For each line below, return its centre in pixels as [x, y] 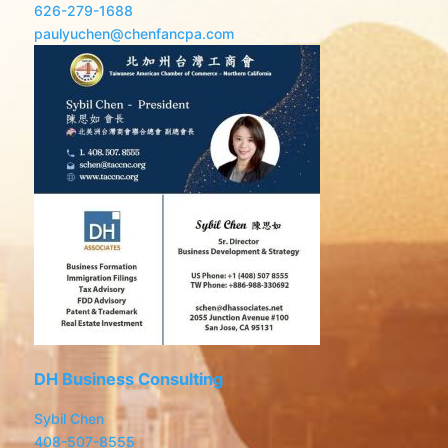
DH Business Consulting [129, 378]
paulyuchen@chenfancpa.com [134, 34]
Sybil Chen [69, 418]
